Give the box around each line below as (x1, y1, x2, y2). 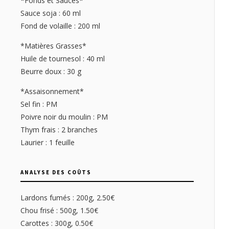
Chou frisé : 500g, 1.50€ (20, 205, 98, 216)
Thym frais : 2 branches (20, 125, 98, 135)
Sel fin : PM (20, 99, 57, 109)
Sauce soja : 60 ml (20, 8, 81, 18)
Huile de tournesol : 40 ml (20, 54, 105, 64)
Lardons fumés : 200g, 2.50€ (20, 193, 114, 203)
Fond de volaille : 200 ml (20, 21, 100, 31)
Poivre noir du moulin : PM (20, 112, 108, 122)
